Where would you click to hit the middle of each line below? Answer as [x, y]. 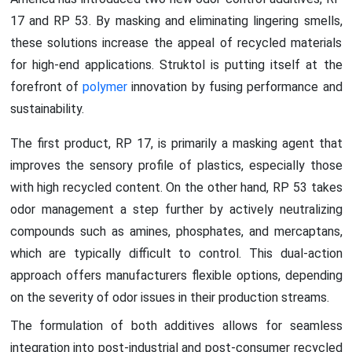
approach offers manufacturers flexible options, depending [176, 275]
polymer [105, 86]
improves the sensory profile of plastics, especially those [176, 165]
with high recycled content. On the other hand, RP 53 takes [176, 187]
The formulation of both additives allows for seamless [176, 325]
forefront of [46, 86]
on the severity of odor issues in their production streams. [169, 297]
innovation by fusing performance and [235, 86]
